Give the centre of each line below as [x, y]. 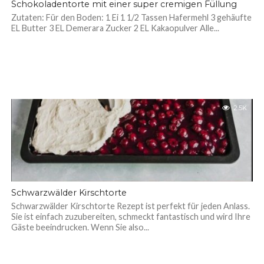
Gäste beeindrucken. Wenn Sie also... [80, 227]
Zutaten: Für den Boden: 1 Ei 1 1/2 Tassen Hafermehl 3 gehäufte [131, 17]
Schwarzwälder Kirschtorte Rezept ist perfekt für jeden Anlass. [130, 206]
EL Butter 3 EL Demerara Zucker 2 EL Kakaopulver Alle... [115, 28]
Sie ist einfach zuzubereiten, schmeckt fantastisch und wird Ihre [131, 217]
